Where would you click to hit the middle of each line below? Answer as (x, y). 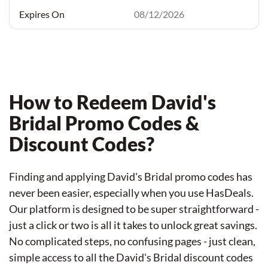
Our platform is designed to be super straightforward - (134, 209)
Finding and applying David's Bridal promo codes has (131, 176)
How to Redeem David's (112, 102)
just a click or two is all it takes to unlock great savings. (133, 225)
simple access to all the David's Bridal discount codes (131, 257)
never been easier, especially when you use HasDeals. (131, 193)
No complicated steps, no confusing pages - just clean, (132, 241)
